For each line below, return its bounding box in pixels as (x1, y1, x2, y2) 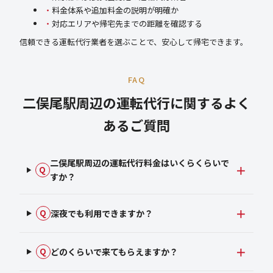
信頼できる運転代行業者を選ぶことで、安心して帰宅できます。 (19, 36, 248, 48)
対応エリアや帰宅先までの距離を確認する (52, 18, 202, 30)
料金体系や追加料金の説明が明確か (52, 4, 179, 16)
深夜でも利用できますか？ (50, 207, 153, 219)
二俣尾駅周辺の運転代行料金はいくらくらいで (49, 157, 229, 169)
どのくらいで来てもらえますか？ (50, 245, 178, 258)
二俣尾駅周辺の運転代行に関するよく (23, 93, 250, 113)
